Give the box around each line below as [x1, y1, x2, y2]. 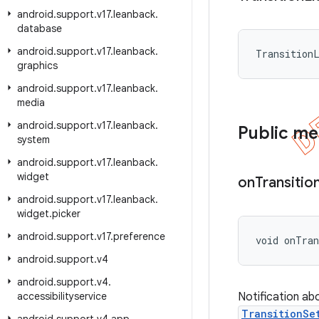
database [17, 22, 62, 35]
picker [52, 207, 80, 220]
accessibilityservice [17, 290, 107, 303]
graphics [17, 59, 58, 72]
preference [113, 230, 165, 243]
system [17, 133, 50, 146]
